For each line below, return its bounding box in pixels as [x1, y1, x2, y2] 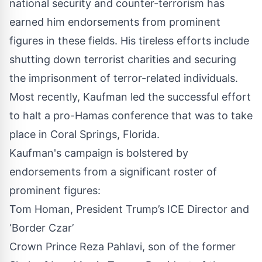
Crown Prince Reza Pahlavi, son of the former [9, 240, 236, 253]
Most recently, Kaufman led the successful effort [9, 90, 251, 103]
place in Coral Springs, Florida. [9, 127, 160, 140]
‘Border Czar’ [9, 221, 74, 234]
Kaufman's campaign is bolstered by [9, 146, 188, 159]
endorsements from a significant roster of [9, 165, 217, 178]
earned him [9, 15, 68, 28]
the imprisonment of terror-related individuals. [9, 71, 238, 84]
